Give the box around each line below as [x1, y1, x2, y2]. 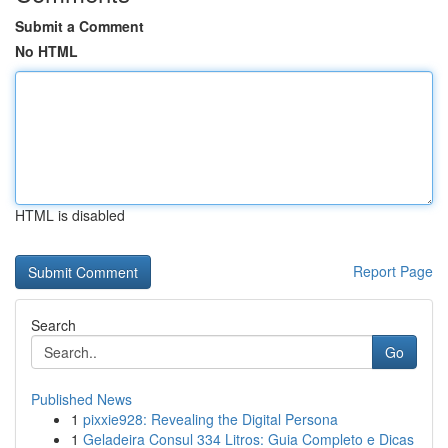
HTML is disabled [15, 205, 125, 225]
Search [31, 315, 76, 335]
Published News [31, 389, 132, 409]
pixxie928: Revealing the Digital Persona [83, 409, 338, 429]
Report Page [353, 261, 433, 281]
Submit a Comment [15, 16, 144, 36]
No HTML [15, 41, 78, 61]
